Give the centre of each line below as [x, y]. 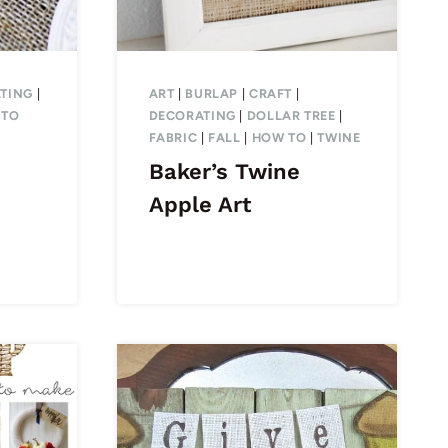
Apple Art [199, 205]
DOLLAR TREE [291, 116]
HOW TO [279, 138]
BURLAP [212, 94]
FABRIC [173, 138]
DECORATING [192, 116]
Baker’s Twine [224, 172]
